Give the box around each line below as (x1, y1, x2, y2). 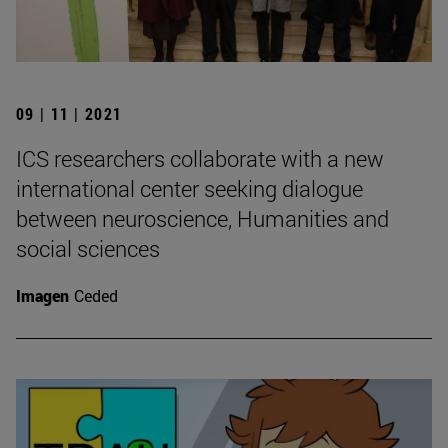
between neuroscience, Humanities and (16, 204, 389, 234)
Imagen (16, 285, 69, 307)
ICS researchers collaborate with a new (16, 144, 384, 174)
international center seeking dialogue (16, 174, 363, 204)
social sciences (16, 234, 160, 264)
